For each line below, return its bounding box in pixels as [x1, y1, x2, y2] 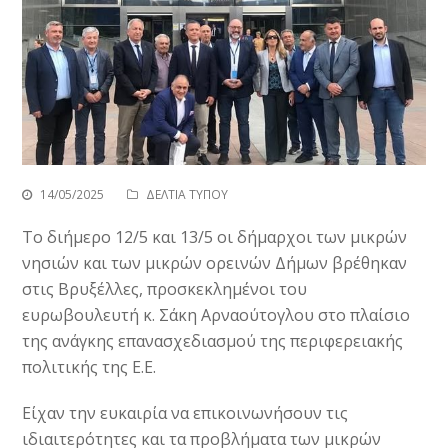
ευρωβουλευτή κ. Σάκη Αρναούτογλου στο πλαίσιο [22, 304, 411, 327]
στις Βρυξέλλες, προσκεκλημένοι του [22, 278, 308, 301]
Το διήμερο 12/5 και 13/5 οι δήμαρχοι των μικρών [22, 226, 408, 249]
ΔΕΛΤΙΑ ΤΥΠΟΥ [146, 186, 229, 204]
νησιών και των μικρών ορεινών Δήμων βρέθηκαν [22, 252, 408, 275]
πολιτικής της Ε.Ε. [22, 356, 157, 379]
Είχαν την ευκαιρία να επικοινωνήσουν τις [22, 402, 349, 425]
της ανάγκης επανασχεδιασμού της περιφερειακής [22, 330, 404, 353]
